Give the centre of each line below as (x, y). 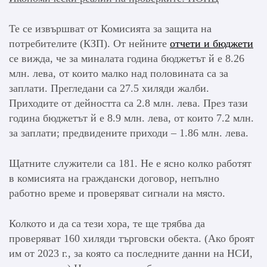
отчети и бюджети (212, 44)
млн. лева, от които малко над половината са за (119, 74)
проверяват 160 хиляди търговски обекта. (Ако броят (132, 239)
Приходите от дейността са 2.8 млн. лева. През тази (128, 103)
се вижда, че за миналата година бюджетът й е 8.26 (127, 59)
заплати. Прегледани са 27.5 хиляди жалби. (109, 89)
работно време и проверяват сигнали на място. (117, 193)
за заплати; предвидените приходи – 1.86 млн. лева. (129, 133)
